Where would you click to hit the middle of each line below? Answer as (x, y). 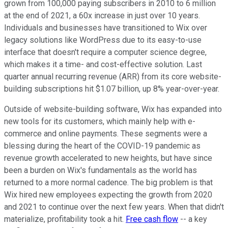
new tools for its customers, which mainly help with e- (100, 122)
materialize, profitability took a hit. (65, 219)
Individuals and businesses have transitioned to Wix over (106, 28)
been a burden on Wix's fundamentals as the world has (101, 170)
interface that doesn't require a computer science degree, (105, 52)
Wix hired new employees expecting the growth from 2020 (108, 195)
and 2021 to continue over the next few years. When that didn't (114, 207)
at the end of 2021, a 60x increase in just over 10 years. (102, 16)
